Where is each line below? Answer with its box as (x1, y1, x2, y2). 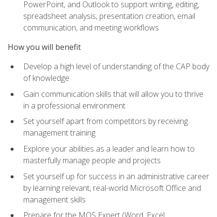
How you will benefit (8, 42, 81, 53)
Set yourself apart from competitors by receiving (23, 116, 188, 127)
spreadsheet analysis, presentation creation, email (23, 10, 195, 21)
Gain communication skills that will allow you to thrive (23, 88, 203, 99)
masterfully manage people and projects (23, 155, 161, 166)
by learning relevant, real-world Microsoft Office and (23, 182, 201, 193)
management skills (23, 194, 86, 205)
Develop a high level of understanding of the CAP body (23, 61, 209, 72)
